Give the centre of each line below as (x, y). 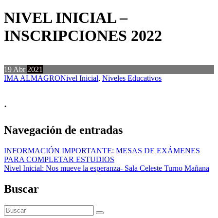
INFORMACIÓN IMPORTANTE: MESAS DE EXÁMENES (102, 151)
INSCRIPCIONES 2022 (83, 36)
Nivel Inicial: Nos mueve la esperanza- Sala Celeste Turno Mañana (107, 168)
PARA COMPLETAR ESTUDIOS (59, 160)
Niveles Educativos (132, 78)
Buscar (21, 189)
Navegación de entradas (63, 130)
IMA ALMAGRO (32, 78)
